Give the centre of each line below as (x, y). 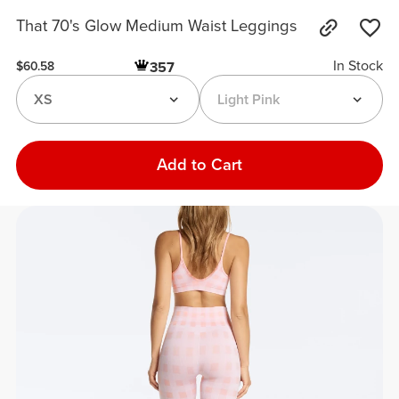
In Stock (358, 66)
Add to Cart (199, 164)
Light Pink (248, 99)
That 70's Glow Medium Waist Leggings (157, 26)
